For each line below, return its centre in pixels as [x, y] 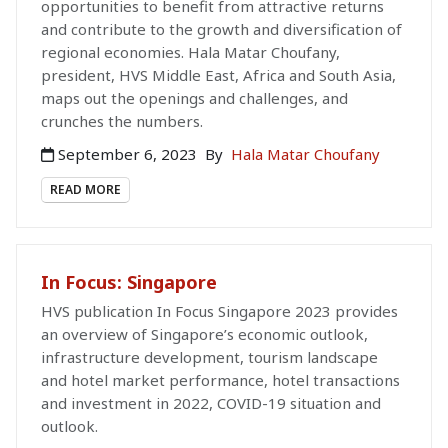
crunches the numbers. [122, 120]
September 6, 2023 [127, 153]
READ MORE [85, 189]
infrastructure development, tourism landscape [209, 357]
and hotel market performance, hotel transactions [220, 380]
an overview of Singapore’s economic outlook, [204, 334]
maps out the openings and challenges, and [194, 97]
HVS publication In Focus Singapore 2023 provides [219, 311]
